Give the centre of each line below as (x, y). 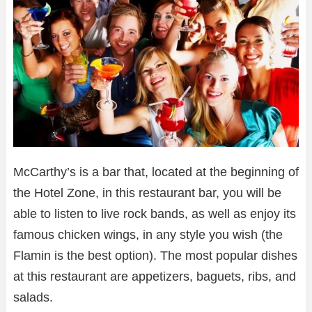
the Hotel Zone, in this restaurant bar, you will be (147, 193)
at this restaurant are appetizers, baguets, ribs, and (155, 277)
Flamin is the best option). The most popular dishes (155, 256)
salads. (33, 298)
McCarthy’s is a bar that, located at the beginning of (156, 172)
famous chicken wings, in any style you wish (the (148, 235)
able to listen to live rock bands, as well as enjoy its (155, 214)
